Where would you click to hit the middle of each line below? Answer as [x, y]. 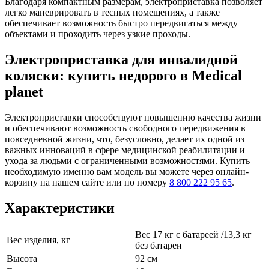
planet [24, 92]
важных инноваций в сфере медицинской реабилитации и [125, 150]
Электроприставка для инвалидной [121, 59]
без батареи [159, 246]
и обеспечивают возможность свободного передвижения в [125, 128]
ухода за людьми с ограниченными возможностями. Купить [127, 160]
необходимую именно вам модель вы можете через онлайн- [127, 171]
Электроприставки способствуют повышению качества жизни [133, 117]
